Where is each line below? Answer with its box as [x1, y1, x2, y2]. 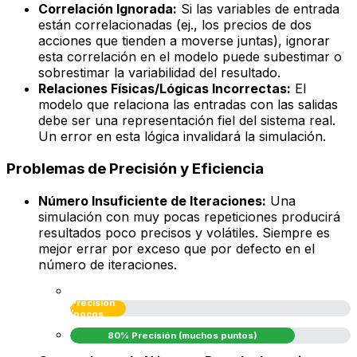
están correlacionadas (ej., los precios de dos [38, 17, 312, 33]
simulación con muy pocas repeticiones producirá [38, 208, 340, 225]
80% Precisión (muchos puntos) [107, 329, 257, 341]
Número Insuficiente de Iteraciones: [38, 192, 266, 209]
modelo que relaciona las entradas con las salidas [38, 96, 338, 113]
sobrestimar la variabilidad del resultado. [38, 65, 280, 81]
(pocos [70, 308, 104, 320]
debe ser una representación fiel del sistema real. [38, 112, 335, 129]
